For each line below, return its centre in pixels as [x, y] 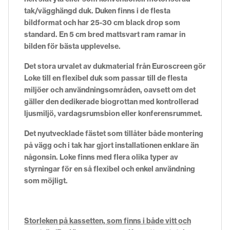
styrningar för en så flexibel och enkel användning [110, 169]
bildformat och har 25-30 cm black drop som [102, 22]
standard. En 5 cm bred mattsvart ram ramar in [105, 34]
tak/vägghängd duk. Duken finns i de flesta [97, 11]
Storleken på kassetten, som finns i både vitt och [108, 221]
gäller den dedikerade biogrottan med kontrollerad [111, 101]
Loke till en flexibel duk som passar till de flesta [106, 78]
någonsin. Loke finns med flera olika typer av [101, 157]
